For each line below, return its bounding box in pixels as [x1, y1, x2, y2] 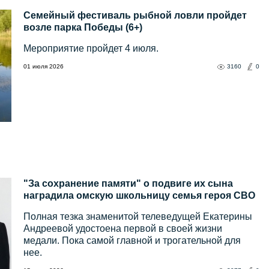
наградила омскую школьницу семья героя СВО [23, 190, 255, 201]
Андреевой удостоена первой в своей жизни [23, 223, 222, 234]
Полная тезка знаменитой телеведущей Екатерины [23, 211, 252, 222]
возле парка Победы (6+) [23, 22, 142, 33]
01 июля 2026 [23, 63, 64, 70]
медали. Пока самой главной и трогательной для [23, 235, 241, 246]
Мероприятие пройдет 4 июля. [23, 43, 159, 54]
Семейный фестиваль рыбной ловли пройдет [23, 10, 247, 21]
